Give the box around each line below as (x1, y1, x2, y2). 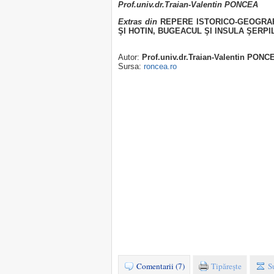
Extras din (118, 17, 157, 26)
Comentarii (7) (135, 261, 185, 272)
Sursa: (118, 62, 144, 72)
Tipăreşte (209, 261, 242, 272)
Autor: (118, 53, 142, 62)
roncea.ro (144, 62, 177, 72)
